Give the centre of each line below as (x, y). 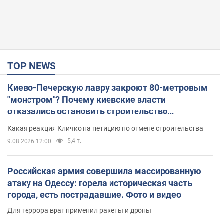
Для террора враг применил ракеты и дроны (79, 210)
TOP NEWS (34, 66)
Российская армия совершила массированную (104, 171)
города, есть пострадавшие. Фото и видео (94, 195)
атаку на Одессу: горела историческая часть (100, 183)
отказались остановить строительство (87, 111)
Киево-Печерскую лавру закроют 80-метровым (108, 88)
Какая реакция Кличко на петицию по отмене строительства (105, 128)
